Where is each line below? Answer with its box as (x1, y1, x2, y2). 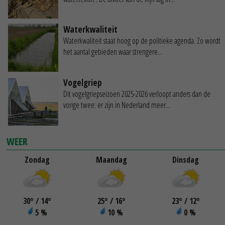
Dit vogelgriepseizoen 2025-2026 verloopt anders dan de (63, 88, 210, 99)
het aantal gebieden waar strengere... (63, 46, 162, 58)
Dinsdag (172, 154, 199, 165)
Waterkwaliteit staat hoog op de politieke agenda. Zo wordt (63, 35, 220, 47)
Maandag (95, 154, 127, 165)
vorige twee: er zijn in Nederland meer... (63, 99, 170, 110)
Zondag (24, 154, 50, 165)
